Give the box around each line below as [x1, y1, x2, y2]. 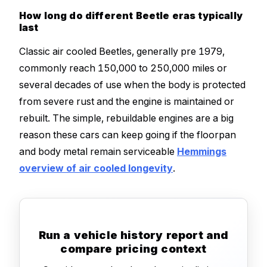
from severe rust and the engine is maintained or [19, 95, 234, 107]
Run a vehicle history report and [38, 228, 229, 242]
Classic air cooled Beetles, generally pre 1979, [19, 45, 225, 57]
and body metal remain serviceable [19, 145, 177, 157]
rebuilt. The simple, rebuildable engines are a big [19, 111, 234, 124]
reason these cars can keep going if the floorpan [19, 128, 236, 141]
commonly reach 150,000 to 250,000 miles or [19, 61, 227, 74]
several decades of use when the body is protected [19, 78, 246, 91]
